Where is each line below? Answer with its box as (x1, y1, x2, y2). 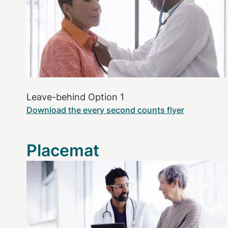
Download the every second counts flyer (26, 104, 184, 115)
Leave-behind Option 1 (26, 91, 124, 102)
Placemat (26, 140, 99, 160)
